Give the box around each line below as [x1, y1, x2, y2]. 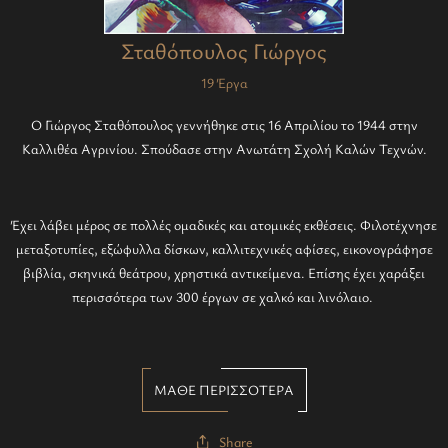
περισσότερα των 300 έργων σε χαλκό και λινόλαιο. [72, 287, 376, 306]
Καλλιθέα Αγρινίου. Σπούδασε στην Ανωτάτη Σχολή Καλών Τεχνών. [21, 139, 427, 158]
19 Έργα [200, 73, 248, 92]
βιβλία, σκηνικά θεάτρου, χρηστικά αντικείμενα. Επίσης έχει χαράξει [23, 263, 425, 282]
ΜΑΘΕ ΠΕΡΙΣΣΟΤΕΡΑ [154, 379, 294, 399]
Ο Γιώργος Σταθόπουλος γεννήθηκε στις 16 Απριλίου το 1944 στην [30, 115, 418, 134]
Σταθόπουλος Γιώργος [121, 36, 327, 65]
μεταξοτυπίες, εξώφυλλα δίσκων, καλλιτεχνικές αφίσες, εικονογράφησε [15, 239, 433, 258]
